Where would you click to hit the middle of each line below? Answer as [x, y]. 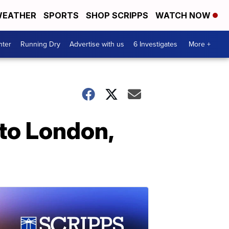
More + [200, 44]
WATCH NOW [184, 15]
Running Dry [40, 44]
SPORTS [61, 15]
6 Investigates [155, 44]
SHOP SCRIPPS [117, 15]
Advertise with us [97, 44]
